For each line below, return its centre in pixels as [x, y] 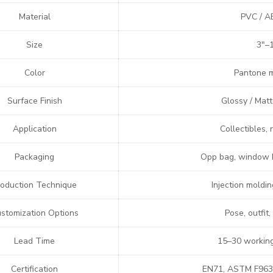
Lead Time [35, 241]
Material [34, 17]
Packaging [35, 157]
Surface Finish [34, 101]
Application [34, 129]
